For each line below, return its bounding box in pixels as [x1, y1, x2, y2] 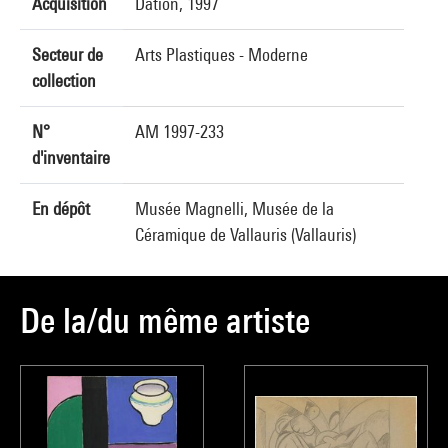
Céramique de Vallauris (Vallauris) [135, 224, 356, 245]
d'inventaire [32, 147, 110, 168]
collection [32, 70, 96, 91]
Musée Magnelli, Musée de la [135, 198, 334, 219]
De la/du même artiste [20, 300, 310, 341]
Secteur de [32, 44, 103, 65]
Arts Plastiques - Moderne [135, 44, 308, 65]
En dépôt [32, 198, 90, 219]
